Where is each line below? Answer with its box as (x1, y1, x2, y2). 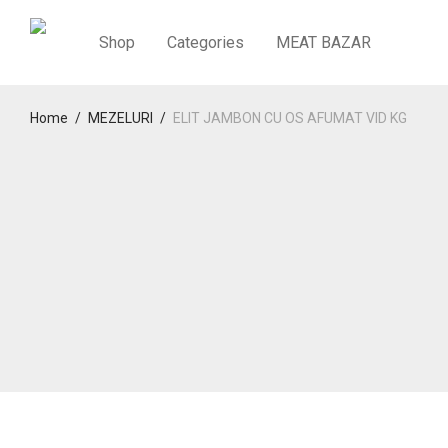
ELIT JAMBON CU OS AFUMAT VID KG (173, 110, 407, 126)
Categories (167, 33, 244, 53)
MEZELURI (88, 110, 153, 126)
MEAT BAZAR (276, 33, 371, 53)
